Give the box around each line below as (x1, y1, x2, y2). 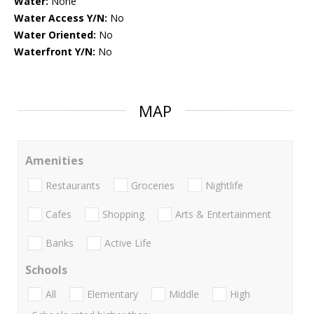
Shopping (102, 207, 144, 221)
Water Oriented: (14, 28, 96, 42)
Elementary (87, 287, 138, 301)
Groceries (131, 178, 175, 192)
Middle (169, 287, 199, 301)
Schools (25, 262, 67, 278)
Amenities (25, 153, 83, 169)
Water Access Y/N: (14, 11, 107, 25)
